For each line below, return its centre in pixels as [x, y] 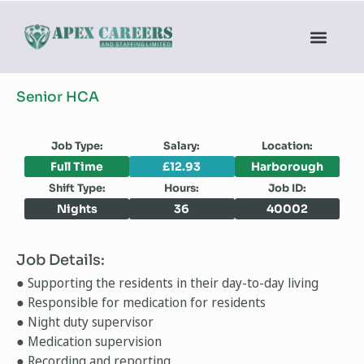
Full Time [77, 167]
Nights [77, 209]
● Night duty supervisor [85, 322]
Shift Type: [77, 188]
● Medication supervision [89, 341]
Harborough [287, 167]
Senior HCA [58, 97]
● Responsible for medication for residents [141, 302]
